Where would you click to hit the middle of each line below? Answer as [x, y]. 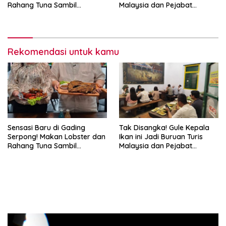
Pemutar [21, 218]
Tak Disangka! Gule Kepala [164, 128]
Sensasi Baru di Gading [46, 128]
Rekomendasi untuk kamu [63, 51]
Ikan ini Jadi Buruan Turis [161, 137]
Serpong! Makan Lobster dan [56, 137]
